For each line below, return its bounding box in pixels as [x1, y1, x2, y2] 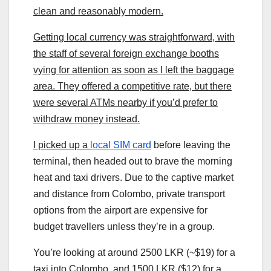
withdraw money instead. [33, 114, 140, 125]
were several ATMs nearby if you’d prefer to [33, 97, 218, 108]
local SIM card [90, 140, 151, 151]
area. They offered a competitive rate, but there [33, 81, 232, 92]
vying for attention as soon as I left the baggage [33, 65, 234, 76]
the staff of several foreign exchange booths [33, 48, 219, 59]
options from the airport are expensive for [33, 205, 207, 216]
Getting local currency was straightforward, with [33, 32, 235, 43]
